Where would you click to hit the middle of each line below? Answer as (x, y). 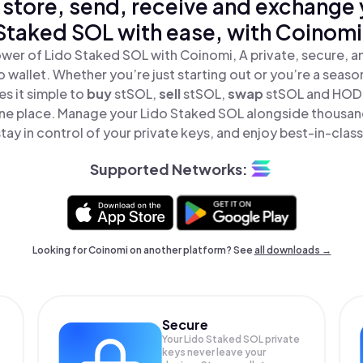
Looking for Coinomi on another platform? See (143, 250)
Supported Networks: (169, 169)
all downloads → (293, 250)
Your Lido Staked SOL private (231, 339)
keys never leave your (214, 352)
